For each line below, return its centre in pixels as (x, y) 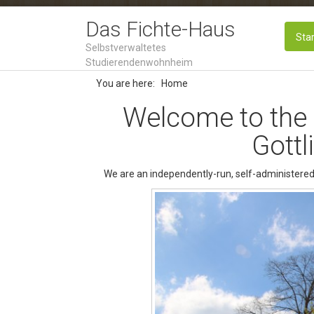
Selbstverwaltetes (126, 48)
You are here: (128, 83)
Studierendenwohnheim (139, 62)
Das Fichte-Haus (161, 29)
